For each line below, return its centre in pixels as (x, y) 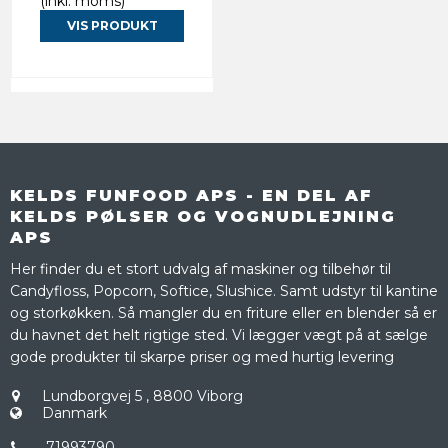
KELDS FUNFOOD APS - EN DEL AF (191, 195)
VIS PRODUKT (112, 25)
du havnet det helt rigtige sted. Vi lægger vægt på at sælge (219, 334)
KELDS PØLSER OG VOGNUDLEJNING (203, 216)
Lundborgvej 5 (92, 395)
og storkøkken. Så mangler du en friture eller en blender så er (223, 312)
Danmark (74, 412)
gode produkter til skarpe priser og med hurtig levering (202, 356)
